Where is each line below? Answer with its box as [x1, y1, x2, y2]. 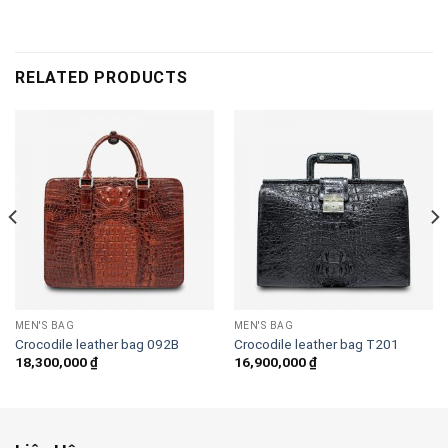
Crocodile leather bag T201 [233, 335, 399, 352]
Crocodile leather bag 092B [14, 335, 179, 352]
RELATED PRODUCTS [15, 68, 188, 88]
